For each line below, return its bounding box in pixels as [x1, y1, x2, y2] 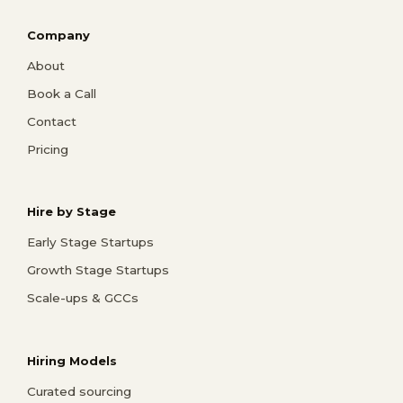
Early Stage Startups [27, 235, 154, 250]
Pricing [27, 141, 68, 157]
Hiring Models [27, 354, 117, 369]
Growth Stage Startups [27, 263, 169, 278]
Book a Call [27, 85, 96, 101]
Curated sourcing [27, 384, 131, 399]
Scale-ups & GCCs [27, 291, 139, 306]
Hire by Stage [27, 204, 116, 219]
